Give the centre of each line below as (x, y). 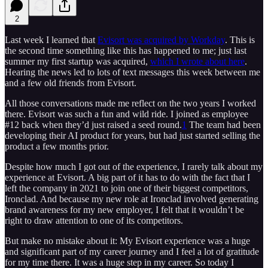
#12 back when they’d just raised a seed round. (93, 124)
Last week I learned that (51, 39)
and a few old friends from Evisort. (71, 83)
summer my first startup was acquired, (77, 61)
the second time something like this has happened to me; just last (126, 50)
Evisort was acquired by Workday (161, 39)
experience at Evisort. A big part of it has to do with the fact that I (127, 177)
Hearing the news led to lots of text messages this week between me (133, 72)
